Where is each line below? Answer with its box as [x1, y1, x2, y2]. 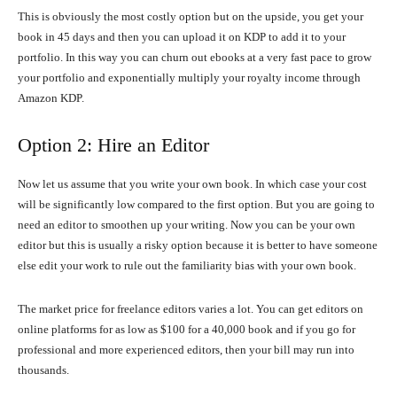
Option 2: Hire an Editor [18, 134, 209, 157]
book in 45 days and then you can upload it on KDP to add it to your [18, 30, 346, 44]
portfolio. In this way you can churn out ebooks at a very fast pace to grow [18, 51, 371, 65]
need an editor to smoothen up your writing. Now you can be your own [18, 218, 355, 232]
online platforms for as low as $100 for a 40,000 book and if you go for [18, 323, 355, 337]
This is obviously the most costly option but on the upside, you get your [18, 10, 363, 24]
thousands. [18, 363, 69, 378]
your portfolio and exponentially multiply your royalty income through [18, 71, 361, 85]
